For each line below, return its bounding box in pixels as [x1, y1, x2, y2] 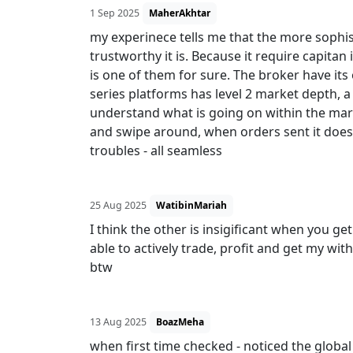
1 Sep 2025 [90, 6, 139, 20]
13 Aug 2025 [90, 315, 147, 329]
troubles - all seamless [90, 142, 222, 159]
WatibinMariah [156, 199, 227, 212]
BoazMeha [156, 315, 204, 329]
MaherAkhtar [149, 6, 210, 20]
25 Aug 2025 [90, 199, 147, 212]
